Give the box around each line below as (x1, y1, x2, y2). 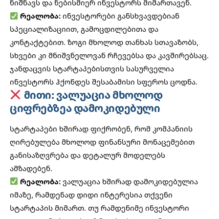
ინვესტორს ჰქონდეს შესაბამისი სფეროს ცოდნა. (10, 77, 197, 87)
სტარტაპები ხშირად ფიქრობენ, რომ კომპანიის (10, 123, 193, 133)
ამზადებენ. (10, 163, 52, 173)
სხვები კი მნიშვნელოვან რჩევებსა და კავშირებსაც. (10, 50, 209, 61)
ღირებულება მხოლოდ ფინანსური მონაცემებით (10, 136, 195, 147)
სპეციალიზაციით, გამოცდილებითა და (10, 24, 158, 34)
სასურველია (124, 64, 174, 74)
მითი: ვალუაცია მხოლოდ (21, 88, 163, 102)
